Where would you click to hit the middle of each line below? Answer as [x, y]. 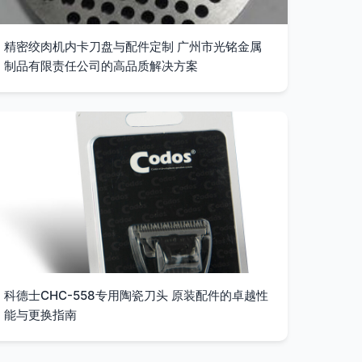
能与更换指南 [41, 315]
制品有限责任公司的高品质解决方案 [101, 66]
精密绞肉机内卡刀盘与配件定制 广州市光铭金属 [133, 46]
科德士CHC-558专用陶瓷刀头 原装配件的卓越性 [137, 295]
